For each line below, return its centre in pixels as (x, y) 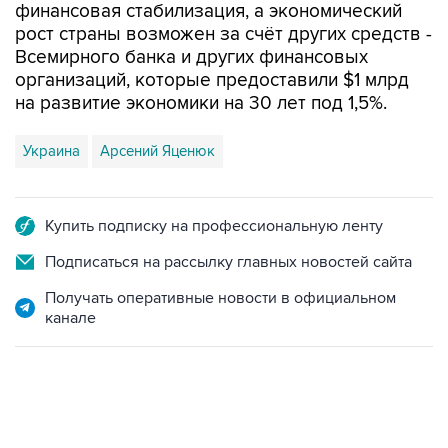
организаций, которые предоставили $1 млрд (212, 80)
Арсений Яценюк (157, 151)
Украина (51, 151)
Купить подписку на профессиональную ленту (214, 226)
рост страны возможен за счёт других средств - (223, 34)
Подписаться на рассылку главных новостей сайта (228, 262)
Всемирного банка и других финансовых (191, 57)
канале (70, 318)
